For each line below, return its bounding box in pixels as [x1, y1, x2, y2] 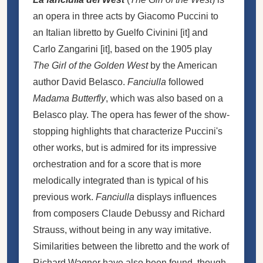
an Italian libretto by [33, 27, 116, 38]
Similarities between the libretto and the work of [33, 241, 229, 251]
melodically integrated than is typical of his [33, 175, 208, 186]
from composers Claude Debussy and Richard [33, 208, 225, 218]
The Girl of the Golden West [33, 60, 148, 70]
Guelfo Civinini [116, 27, 178, 38]
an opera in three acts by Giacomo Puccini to [33, 11, 218, 21]
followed [166, 76, 204, 87]
